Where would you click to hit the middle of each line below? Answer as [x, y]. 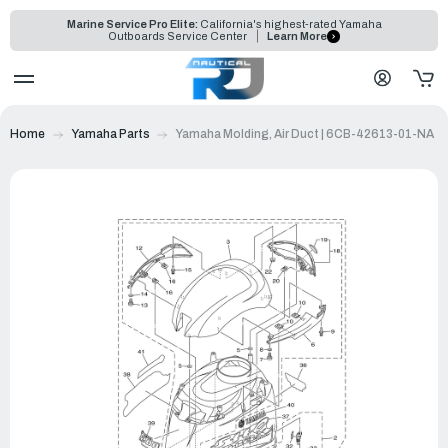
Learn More [297, 36]
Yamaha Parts [110, 133]
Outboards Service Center [179, 36]
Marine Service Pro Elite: [132, 24]
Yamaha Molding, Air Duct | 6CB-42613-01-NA [304, 133]
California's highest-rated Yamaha [289, 24]
